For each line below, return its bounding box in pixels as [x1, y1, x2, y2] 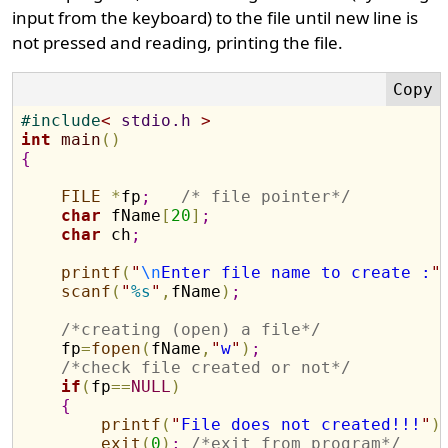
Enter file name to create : [161, 263, 432, 282]
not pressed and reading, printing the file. [12, 31, 344, 54]
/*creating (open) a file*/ [61, 320, 322, 339]
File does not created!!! [181, 415, 422, 434]
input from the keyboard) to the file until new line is [12, 6, 419, 29]
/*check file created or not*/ [61, 358, 352, 377]
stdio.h [111, 111, 202, 130]
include [31, 111, 102, 130]
